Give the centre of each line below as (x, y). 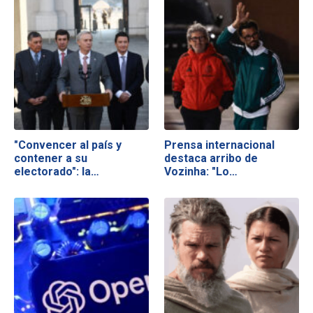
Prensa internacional (220, 145)
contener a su (51, 158)
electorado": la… (57, 172)
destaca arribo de (211, 158)
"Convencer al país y (68, 145)
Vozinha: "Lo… (201, 172)
